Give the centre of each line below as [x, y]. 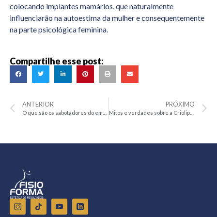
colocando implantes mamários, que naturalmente [92, 6]
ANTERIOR [38, 104]
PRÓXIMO [180, 104]
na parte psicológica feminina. [59, 29]
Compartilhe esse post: [57, 61]
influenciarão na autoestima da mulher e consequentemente [107, 17]
